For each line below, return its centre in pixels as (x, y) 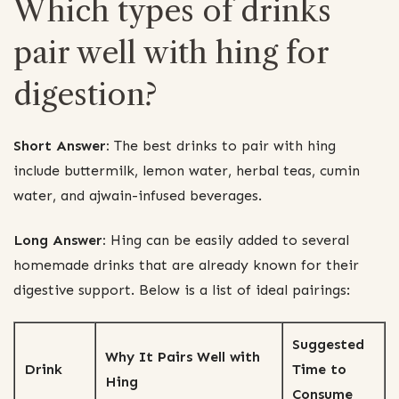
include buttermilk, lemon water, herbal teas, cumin (187, 171)
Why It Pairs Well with (183, 356)
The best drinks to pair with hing (223, 146)
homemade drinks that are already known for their (186, 265)
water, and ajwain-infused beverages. (138, 196)
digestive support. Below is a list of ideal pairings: (182, 289)
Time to (319, 369)
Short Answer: (61, 146)
